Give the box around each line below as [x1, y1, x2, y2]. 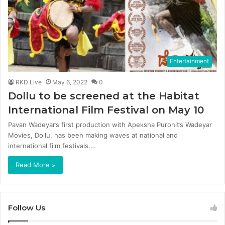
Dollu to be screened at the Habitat [8, 89, 199, 102]
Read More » [16, 160, 55, 169]
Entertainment [170, 57, 209, 65]
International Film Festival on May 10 [8, 103, 204, 116]
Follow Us [8, 202, 45, 212]
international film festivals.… [8, 141, 96, 150]
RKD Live [16, 78, 42, 86]
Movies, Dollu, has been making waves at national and [8, 131, 178, 139]
